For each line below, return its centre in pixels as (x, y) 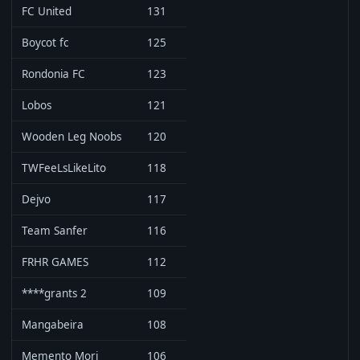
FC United (47, 11)
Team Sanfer (55, 231)
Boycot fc (45, 43)
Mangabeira (53, 325)
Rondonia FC (53, 74)
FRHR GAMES (55, 262)
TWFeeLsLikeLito (64, 168)
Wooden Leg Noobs (72, 137)
